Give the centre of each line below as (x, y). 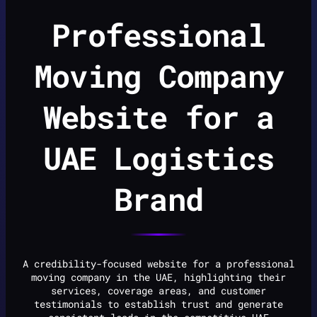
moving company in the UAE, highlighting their (158, 277)
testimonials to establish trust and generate (158, 304)
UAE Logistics (158, 158)
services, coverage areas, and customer (158, 291)
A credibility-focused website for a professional (158, 264)
